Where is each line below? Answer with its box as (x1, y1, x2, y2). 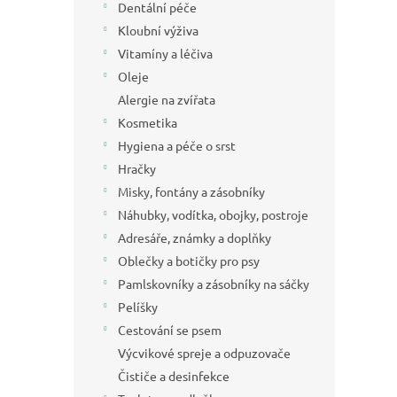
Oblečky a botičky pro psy (118, 253, 260, 269)
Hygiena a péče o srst (118, 137, 236, 153)
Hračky (118, 160, 156, 176)
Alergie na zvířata (118, 91, 215, 107)
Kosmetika (118, 114, 177, 130)
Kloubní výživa (118, 22, 198, 38)
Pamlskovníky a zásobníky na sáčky (118, 276, 309, 292)
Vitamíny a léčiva (118, 45, 213, 61)
